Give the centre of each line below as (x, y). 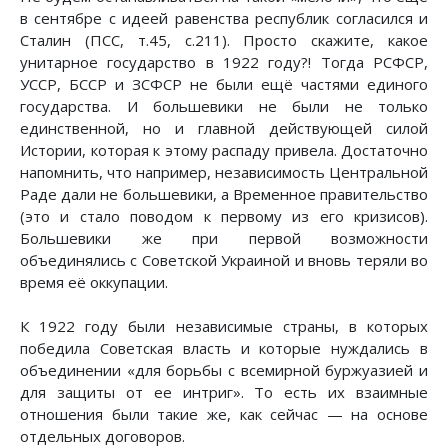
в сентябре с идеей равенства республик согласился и (224, 17)
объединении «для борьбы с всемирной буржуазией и (224, 369)
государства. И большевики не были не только (224, 105)
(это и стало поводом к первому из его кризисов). (224, 215)
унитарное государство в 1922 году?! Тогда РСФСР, (224, 61)
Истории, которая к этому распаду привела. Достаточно (224, 149)
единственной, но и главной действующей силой (224, 127)
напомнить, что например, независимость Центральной (224, 171)
